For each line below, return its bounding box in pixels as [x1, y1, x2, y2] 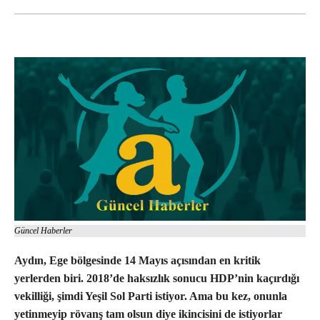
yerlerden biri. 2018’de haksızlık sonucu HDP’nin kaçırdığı [14, 272, 299, 285]
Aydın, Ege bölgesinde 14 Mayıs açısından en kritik [14, 254, 261, 267]
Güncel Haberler [14, 226, 72, 236]
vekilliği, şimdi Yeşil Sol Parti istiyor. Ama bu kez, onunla [14, 290, 287, 303]
